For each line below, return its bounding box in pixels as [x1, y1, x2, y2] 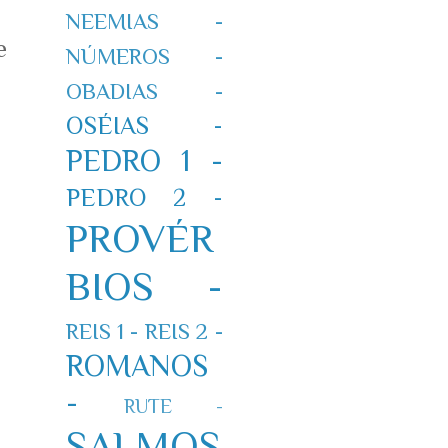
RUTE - [124, 394, 223, 417]
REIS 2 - [144, 318, 223, 344]
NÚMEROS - [65, 43, 223, 69]
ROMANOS [65, 348, 208, 383]
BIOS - [65, 263, 223, 309]
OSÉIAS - [65, 110, 223, 140]
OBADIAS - [65, 78, 223, 104]
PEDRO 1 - [65, 143, 223, 178]
